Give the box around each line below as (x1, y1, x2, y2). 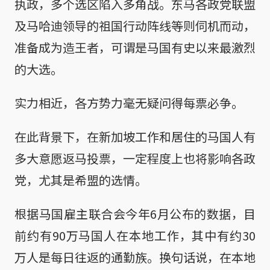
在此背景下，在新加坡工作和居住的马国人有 (14, 127, 256, 145)
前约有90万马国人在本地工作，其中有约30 (14, 226, 256, 244)
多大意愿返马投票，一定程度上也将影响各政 (14, 149, 256, 167)
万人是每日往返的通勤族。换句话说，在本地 (14, 248, 256, 266)
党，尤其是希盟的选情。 (14, 171, 147, 189)
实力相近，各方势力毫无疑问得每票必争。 (14, 93, 243, 111)
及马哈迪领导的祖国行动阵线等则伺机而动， (14, 16, 256, 34)
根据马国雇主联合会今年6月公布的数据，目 (14, 204, 256, 222)
